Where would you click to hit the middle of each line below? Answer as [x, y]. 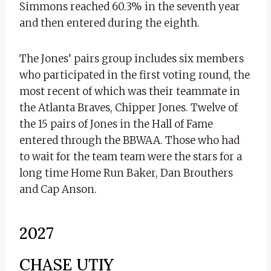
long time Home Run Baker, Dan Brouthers [126, 173]
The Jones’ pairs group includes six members [132, 58]
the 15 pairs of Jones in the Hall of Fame [116, 124]
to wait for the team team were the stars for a [131, 156]
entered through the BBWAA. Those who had [129, 140]
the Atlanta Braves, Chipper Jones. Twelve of [129, 107]
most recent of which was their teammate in [130, 91]
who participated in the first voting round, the [135, 75]
